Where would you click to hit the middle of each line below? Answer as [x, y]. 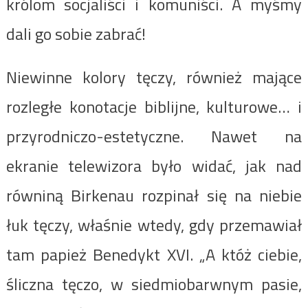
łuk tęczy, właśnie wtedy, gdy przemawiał [154, 224]
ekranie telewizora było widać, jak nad [154, 165]
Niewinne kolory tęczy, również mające [154, 77]
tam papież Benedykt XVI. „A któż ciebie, [154, 254]
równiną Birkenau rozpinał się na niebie [154, 195]
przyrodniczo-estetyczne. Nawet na [154, 136]
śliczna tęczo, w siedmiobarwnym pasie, [154, 284]
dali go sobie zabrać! [76, 33]
